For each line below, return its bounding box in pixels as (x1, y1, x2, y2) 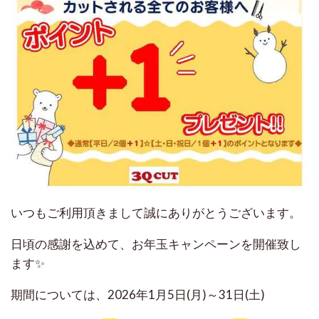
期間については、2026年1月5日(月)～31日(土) (11, 287, 265, 303)
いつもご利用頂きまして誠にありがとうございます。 (11, 205, 301, 221)
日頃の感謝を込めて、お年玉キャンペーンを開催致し (11, 236, 301, 252)
